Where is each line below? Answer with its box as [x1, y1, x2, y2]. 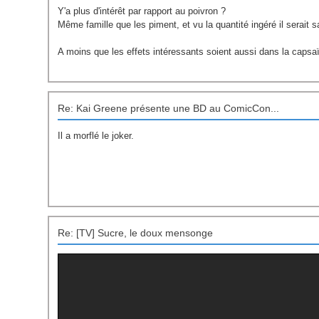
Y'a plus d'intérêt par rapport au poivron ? [58, 6, 226, 17]
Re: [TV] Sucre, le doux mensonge [58, 227, 214, 239]
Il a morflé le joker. [58, 130, 135, 142]
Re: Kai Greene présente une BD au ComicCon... [58, 103, 280, 115]
